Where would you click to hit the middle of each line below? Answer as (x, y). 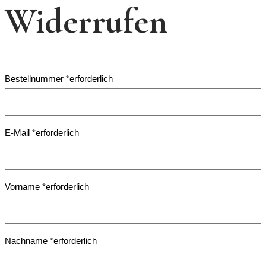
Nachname (27, 240)
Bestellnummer (35, 78)
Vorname (23, 186)
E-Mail (18, 132)
